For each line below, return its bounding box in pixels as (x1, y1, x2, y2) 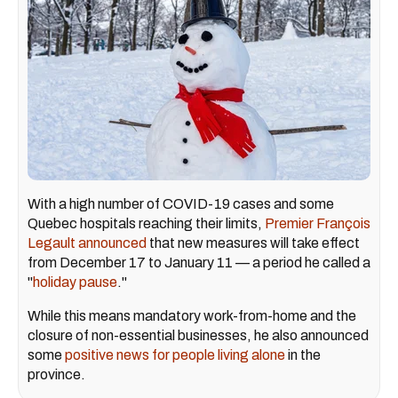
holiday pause (33, 274, 117, 290)
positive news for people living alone (65, 346, 285, 362)
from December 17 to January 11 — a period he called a (28, 254, 370, 270)
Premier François (265, 215, 370, 231)
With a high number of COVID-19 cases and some (28, 195, 334, 211)
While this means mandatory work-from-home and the (28, 307, 356, 323)
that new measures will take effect (147, 235, 360, 251)
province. (28, 366, 88, 382)
